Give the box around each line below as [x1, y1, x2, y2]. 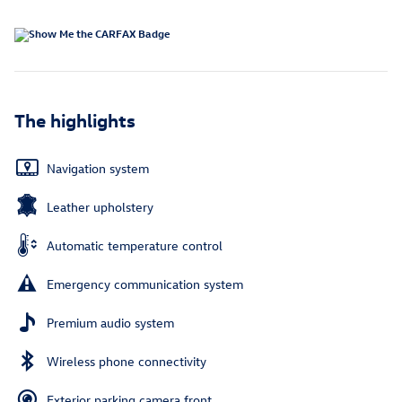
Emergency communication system [47, 275, 243, 293]
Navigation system [47, 160, 149, 178]
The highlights [14, 108, 135, 132]
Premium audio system [47, 314, 174, 332]
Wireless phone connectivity [47, 353, 206, 371]
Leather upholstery [47, 198, 153, 216]
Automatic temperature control [47, 237, 223, 255]
